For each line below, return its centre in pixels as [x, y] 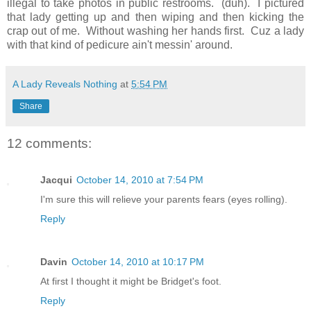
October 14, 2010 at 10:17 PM [138, 261]
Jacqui [56, 179]
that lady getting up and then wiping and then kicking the [155, 17]
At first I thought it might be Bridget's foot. [131, 281]
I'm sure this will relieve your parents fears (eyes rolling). [164, 199]
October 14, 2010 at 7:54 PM [140, 179]
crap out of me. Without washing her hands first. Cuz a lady [155, 31]
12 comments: [49, 144]
